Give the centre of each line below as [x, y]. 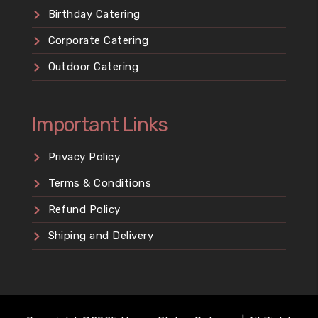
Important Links [100, 125]
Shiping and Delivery [101, 236]
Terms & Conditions [100, 183]
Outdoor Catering [93, 67]
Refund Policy [84, 210]
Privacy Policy [84, 157]
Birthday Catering [94, 15]
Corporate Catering [98, 41]
